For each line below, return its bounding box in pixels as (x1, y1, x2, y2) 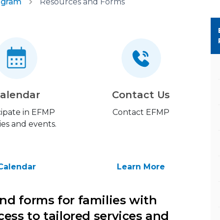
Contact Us (112, 89, 170, 101)
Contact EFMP (112, 108, 170, 117)
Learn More (117, 162, 165, 172)
